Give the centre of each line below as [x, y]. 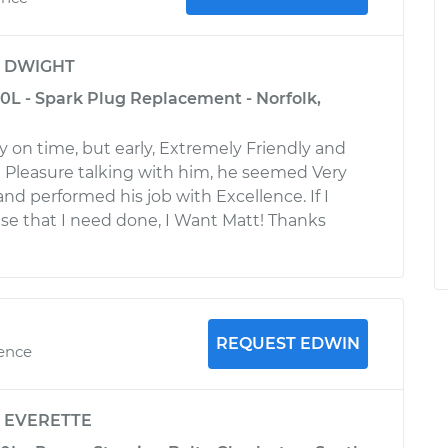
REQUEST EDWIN [287, 343]
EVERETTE [48, 420]
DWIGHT [39, 66]
